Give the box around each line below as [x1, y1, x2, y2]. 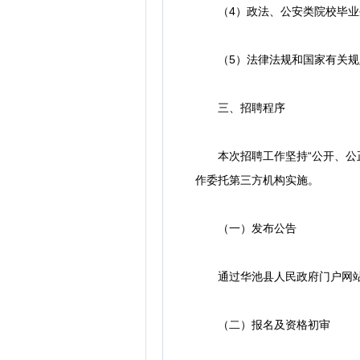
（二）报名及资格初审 [195, 318, 330, 331]
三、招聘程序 [195, 101, 285, 114]
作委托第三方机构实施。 [195, 174, 319, 186]
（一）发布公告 [195, 222, 297, 235]
